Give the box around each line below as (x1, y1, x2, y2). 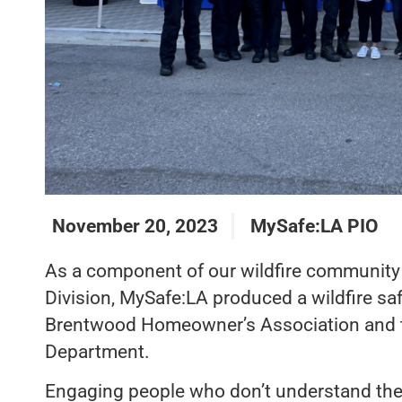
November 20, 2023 (52, 214, 218, 237)
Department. (45, 340, 154, 363)
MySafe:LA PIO (249, 214, 378, 237)
